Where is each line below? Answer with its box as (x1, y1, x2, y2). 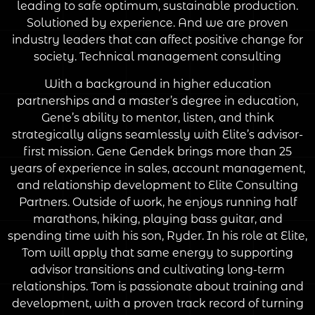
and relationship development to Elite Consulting (17, 178, 298, 192)
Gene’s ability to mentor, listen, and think (41, 110, 274, 124)
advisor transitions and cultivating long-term (30, 262, 285, 276)
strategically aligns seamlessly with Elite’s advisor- (12, 127, 303, 141)
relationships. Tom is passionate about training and (11, 279, 304, 293)
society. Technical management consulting (34, 50, 281, 64)
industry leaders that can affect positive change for (12, 33, 303, 47)
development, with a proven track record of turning (11, 296, 304, 310)
